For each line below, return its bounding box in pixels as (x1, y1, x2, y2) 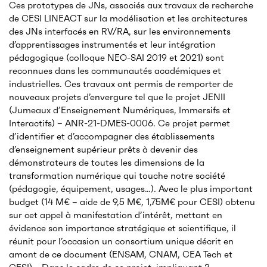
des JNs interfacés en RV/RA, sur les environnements (9, 26, 231, 38)
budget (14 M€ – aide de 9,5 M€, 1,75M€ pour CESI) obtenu (9, 196, 255, 208)
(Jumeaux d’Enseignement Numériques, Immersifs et (9, 104, 231, 116)
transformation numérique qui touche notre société (9, 170, 225, 182)
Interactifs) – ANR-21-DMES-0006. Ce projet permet (9, 117, 230, 129)
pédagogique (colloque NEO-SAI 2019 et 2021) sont (9, 52, 224, 64)
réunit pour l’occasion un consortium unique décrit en (9, 235, 234, 247)
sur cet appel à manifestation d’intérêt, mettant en (9, 209, 222, 221)
